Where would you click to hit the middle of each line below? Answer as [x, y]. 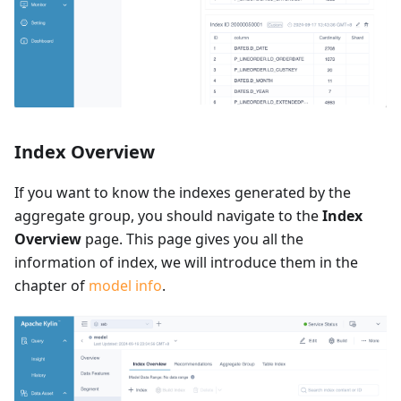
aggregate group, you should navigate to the [168, 216]
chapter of [51, 286]
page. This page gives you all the [192, 239]
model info [125, 286]
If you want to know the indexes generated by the [183, 193]
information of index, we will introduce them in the [186, 263]
